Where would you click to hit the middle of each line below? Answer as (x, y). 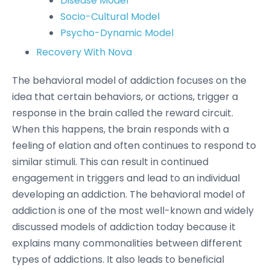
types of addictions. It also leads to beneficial (118, 259)
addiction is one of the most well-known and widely (133, 211)
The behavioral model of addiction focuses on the (129, 80)
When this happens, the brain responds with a (121, 129)
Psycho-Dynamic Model (117, 33)
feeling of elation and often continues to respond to (134, 146)
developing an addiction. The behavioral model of (129, 194)
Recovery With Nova (84, 52)
